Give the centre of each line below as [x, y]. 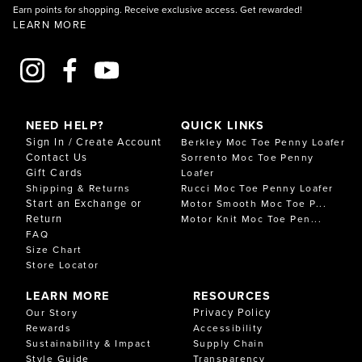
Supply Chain [229, 343]
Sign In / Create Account [94, 142]
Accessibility [228, 328]
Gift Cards [55, 173]
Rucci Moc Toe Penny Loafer [257, 188]
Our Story [52, 313]
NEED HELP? [65, 125]
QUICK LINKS [223, 125]
